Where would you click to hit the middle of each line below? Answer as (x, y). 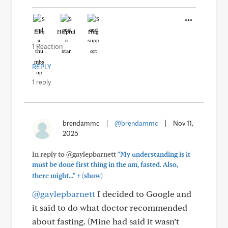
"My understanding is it (154, 154)
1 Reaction (47, 46)
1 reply (41, 82)
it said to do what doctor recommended (110, 207)
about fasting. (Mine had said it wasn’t (106, 221)
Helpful (66, 32)
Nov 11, (183, 123)
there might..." (54, 176)
